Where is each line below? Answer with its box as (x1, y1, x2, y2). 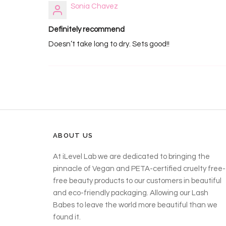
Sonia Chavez (71, 3, 118, 10)
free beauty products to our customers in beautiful (53, 177, 221, 185)
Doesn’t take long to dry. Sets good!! (48, 40, 169, 48)
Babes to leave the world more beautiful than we (53, 201, 217, 209)
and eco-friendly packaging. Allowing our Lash (53, 189, 208, 197)
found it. (53, 213, 81, 221)
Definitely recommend (48, 26, 125, 33)
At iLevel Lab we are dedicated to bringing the (53, 153, 210, 160)
